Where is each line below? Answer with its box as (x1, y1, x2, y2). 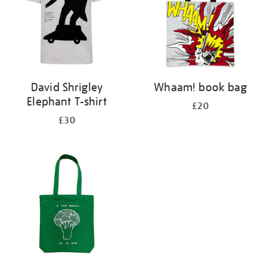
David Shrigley (30, 80, 103, 94)
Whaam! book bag (154, 80, 247, 94)
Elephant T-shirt (27, 94, 107, 108)
